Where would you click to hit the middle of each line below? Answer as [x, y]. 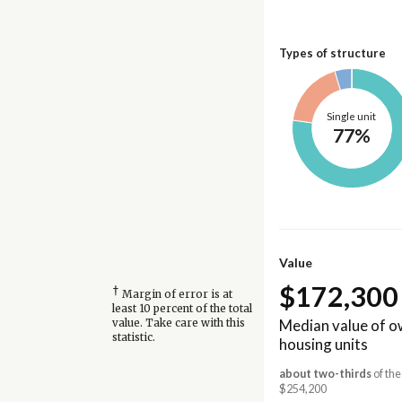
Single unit [352, 117]
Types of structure [332, 53]
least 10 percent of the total [182, 308]
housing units [323, 345]
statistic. [133, 337]
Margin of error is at [175, 294]
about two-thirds [325, 374]
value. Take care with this [178, 323]
